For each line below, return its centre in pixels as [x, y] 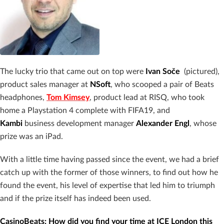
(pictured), [202, 72]
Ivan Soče [165, 72]
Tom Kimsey [68, 98]
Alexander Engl [163, 124]
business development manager [80, 124]
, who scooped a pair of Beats [162, 85]
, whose [203, 124]
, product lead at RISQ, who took [147, 98]
